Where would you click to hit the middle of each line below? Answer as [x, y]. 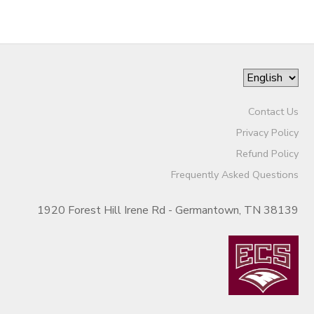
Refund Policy [267, 153]
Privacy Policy [267, 132]
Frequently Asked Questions [234, 174]
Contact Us [273, 111]
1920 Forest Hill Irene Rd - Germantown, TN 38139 [168, 210]
